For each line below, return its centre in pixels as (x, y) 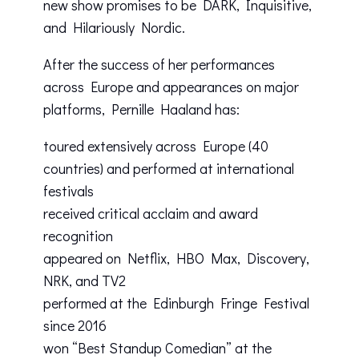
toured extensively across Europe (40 (156, 146)
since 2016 (75, 326)
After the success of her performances (159, 65)
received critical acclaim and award (151, 214)
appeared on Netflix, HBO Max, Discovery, (176, 258)
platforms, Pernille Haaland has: (141, 109)
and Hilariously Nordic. (114, 28)
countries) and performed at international (169, 169)
